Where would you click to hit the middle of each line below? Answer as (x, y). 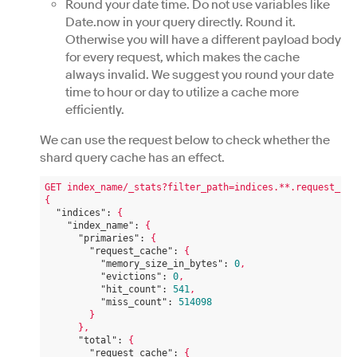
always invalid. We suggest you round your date (200, 75)
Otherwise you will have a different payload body (203, 40)
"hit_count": (134, 289)
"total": (100, 340)
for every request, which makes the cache (182, 57)
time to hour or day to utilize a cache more (182, 92)
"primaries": (112, 238)
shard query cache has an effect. (132, 158)
